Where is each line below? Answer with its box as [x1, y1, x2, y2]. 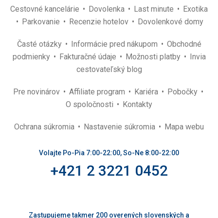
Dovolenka [89, 4, 127, 14]
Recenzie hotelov [69, 17, 130, 26]
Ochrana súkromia [14, 122, 76, 131]
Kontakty [123, 100, 152, 109]
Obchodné [166, 39, 201, 49]
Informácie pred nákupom [71, 39, 160, 49]
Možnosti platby [125, 52, 182, 61]
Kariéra [134, 87, 160, 96]
